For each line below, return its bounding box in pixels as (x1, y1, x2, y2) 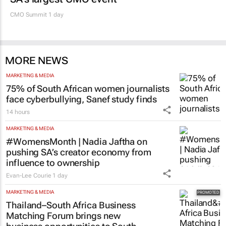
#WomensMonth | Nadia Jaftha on (6, 136, 147, 147)
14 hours (6, 108, 30, 116)
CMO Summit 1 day (10, 11, 64, 19)
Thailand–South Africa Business (6, 200, 136, 211)
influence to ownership (6, 157, 100, 168)
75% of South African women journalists (6, 83, 170, 94)
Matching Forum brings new (6, 210, 121, 221)
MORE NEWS (5, 54, 68, 67)
